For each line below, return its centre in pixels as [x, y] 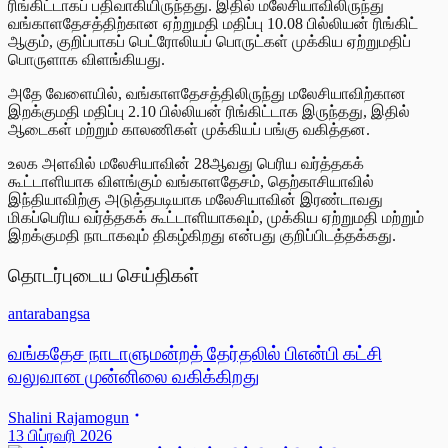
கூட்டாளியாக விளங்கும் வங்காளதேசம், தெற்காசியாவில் [191, 181]
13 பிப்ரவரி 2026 [60, 435]
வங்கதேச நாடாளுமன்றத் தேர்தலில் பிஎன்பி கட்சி [195, 353]
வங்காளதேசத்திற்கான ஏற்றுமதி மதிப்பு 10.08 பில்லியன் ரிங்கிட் [213, 23]
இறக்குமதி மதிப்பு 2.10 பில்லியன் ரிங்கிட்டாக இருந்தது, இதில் [209, 111]
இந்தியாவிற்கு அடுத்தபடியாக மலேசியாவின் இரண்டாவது [195, 199]
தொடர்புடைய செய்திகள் [103, 275]
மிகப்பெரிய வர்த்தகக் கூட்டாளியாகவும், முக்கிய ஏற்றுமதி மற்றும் [216, 217]
